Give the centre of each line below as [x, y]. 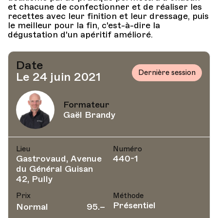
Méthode [128, 196]
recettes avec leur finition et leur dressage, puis [108, 16]
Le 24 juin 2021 [58, 77]
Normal [32, 207]
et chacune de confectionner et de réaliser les [105, 7]
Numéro [127, 149]
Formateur [86, 104]
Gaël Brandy [89, 115]
